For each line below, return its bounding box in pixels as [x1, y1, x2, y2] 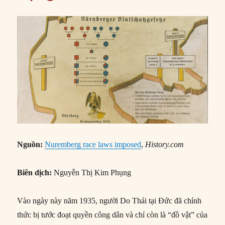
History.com [145, 140, 184, 149]
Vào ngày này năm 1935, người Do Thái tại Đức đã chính [17, 196, 202, 205]
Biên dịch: [17, 168, 52, 177]
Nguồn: [17, 140, 43, 149]
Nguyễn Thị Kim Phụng [52, 168, 132, 177]
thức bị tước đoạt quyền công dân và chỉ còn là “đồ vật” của [17, 210, 208, 219]
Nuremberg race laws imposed [45, 140, 142, 149]
